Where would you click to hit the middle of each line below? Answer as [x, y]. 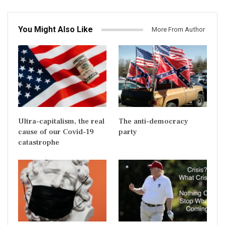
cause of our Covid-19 [56, 132]
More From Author [178, 30]
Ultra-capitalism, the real [61, 121]
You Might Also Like [55, 30]
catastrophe [39, 142]
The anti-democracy [153, 121]
